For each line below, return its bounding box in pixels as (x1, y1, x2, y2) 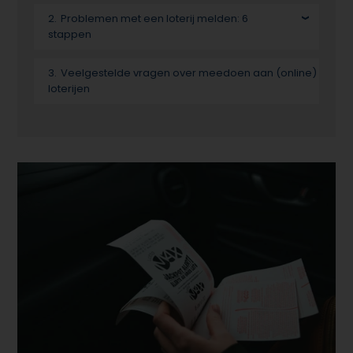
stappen (47, 27, 91, 43)
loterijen (47, 80, 90, 96)
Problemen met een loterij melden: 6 (61, 11, 249, 27)
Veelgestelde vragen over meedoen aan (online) (61, 65, 318, 80)
